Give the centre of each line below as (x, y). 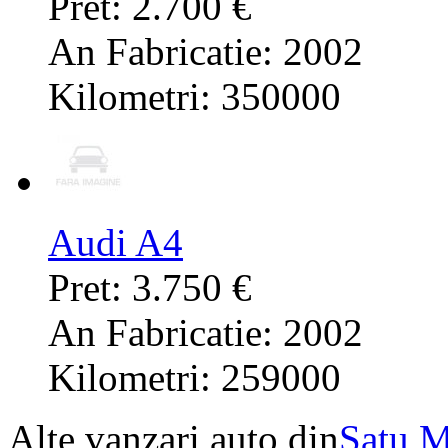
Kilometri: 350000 (194, 97)
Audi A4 (115, 243)
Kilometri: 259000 (194, 378)
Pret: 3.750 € (150, 288)
